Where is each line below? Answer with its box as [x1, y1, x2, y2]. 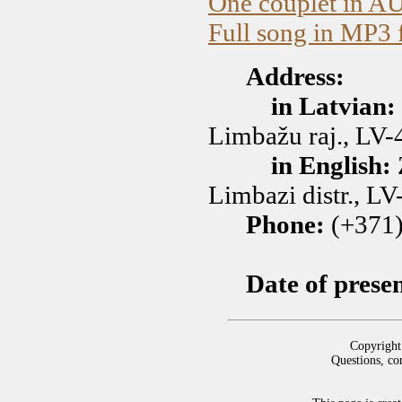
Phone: [246, 210, 325, 239]
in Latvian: [271, 92, 396, 120]
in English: [271, 151, 391, 179]
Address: [246, 62, 345, 91]
